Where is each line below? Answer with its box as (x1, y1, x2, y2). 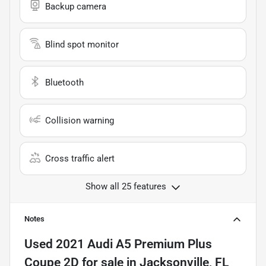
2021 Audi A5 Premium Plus (56, 236, 212, 251)
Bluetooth (45, 77, 84, 88)
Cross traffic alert (45, 153, 115, 164)
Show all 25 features (85, 180, 166, 192)
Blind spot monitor (45, 39, 119, 50)
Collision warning (45, 115, 114, 126)
